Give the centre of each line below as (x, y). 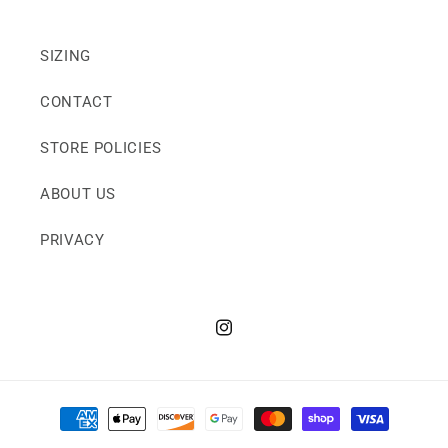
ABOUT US (78, 194)
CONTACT (76, 102)
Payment (87, 409)
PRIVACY (72, 240)
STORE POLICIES (101, 148)
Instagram (249, 337)
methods (86, 436)
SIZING (65, 56)
